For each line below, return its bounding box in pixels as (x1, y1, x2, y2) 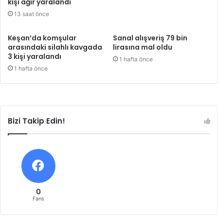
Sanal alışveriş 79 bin (113, 33, 187, 43)
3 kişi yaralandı (8, 51, 61, 61)
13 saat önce (14, 10, 49, 18)
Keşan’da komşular (8, 33, 76, 43)
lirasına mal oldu (113, 42, 172, 52)
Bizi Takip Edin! (8, 115, 65, 126)
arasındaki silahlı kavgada (8, 42, 102, 52)
